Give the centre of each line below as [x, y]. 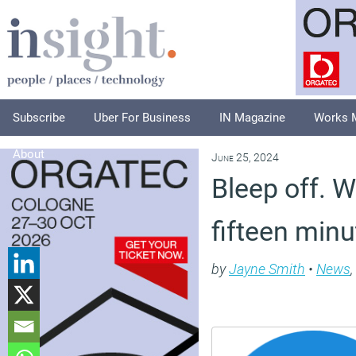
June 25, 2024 [245, 158]
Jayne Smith [267, 269]
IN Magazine [252, 118]
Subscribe [39, 118]
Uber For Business [142, 118]
